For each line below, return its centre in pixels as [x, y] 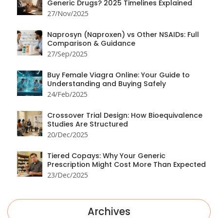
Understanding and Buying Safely [107, 83]
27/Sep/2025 [67, 54]
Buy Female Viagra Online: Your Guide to [118, 75]
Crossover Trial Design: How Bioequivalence [125, 115]
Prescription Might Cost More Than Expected [127, 164]
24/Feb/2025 [67, 94]
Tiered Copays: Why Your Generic [106, 155]
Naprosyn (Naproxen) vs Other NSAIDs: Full [123, 34]
